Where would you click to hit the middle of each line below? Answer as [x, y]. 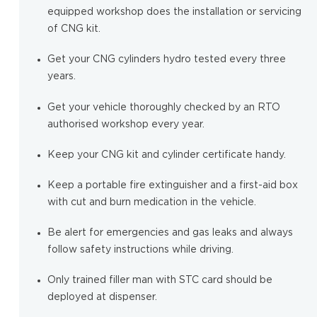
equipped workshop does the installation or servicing [174, 12]
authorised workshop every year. [126, 124]
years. [61, 77]
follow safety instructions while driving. [140, 250]
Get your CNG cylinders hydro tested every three [166, 60]
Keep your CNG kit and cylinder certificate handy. [166, 155]
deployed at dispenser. [102, 298]
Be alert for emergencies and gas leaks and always [170, 233]
